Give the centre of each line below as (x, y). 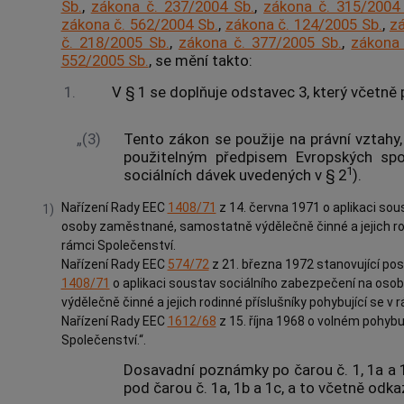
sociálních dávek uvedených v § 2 (235, 174)
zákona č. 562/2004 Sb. (139, 25)
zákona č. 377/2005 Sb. (260, 43)
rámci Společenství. (118, 245)
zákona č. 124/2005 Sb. (304, 25)
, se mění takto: (200, 61)
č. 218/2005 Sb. (115, 43)
